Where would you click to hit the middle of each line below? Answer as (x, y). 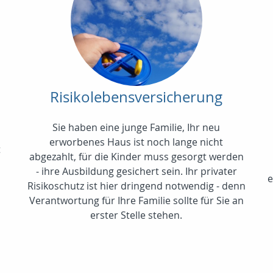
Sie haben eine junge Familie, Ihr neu (136, 127)
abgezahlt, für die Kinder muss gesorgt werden (136, 156)
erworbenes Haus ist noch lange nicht (136, 142)
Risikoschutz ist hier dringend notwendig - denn (136, 186)
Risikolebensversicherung (136, 97)
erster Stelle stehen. (136, 215)
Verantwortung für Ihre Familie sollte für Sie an (136, 200)
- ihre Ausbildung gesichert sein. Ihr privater (136, 171)
